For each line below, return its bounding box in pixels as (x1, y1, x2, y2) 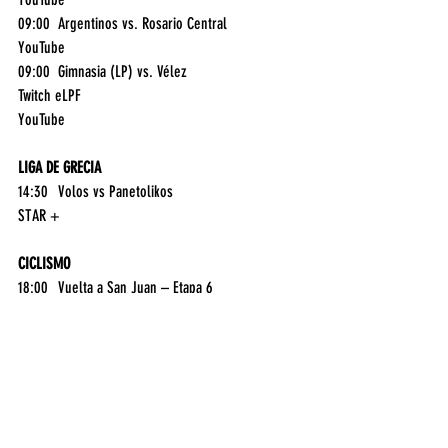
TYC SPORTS (18, 422, 85, 442)
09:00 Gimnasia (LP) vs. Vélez (187, 62, 218, 82)
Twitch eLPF (18, 86, 81, 106)
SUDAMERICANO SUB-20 (18, 374, 145, 394)
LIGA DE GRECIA (18, 158, 101, 178)
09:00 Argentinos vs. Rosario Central (227, 14, 258, 34)
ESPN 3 (18, 302, 56, 322)
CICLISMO (18, 254, 70, 274)
